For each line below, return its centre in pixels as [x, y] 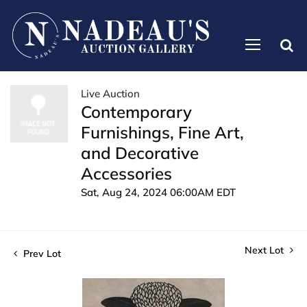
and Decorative [140, 152]
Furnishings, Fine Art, [162, 132]
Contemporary [136, 111]
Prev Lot [41, 253]
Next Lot [266, 250]
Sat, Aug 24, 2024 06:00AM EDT [158, 192]
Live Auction [110, 93]
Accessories [126, 173]
